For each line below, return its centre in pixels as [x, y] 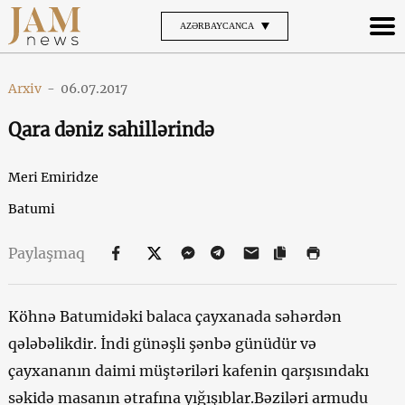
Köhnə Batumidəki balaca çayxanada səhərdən [174, 316]
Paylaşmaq [48, 253]
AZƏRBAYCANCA [217, 25]
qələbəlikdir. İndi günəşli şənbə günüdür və [162, 343]
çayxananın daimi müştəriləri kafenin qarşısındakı [188, 370]
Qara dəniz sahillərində [111, 129]
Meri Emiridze [53, 177]
